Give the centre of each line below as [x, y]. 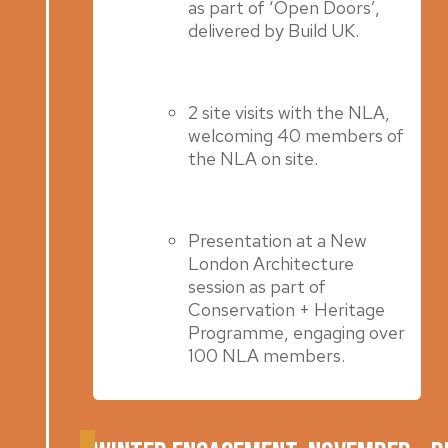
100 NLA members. [267, 355]
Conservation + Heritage [287, 309]
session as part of [257, 286]
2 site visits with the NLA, [289, 112]
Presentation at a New [278, 240]
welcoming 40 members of [296, 135]
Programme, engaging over [297, 332]
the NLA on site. [253, 158]
